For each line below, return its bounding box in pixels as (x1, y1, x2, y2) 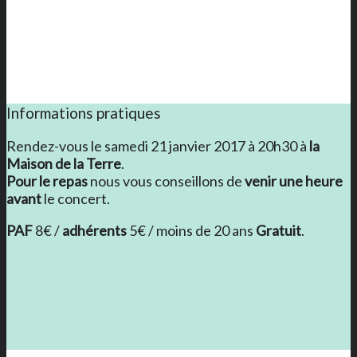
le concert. (41, 189, 110, 207)
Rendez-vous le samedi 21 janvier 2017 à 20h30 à (6, 136, 309, 155)
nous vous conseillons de (88, 171, 245, 190)
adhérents (62, 221, 127, 239)
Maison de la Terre (6, 154, 121, 172)
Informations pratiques (6, 103, 161, 122)
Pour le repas (6, 171, 88, 190)
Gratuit (256, 221, 301, 239)
